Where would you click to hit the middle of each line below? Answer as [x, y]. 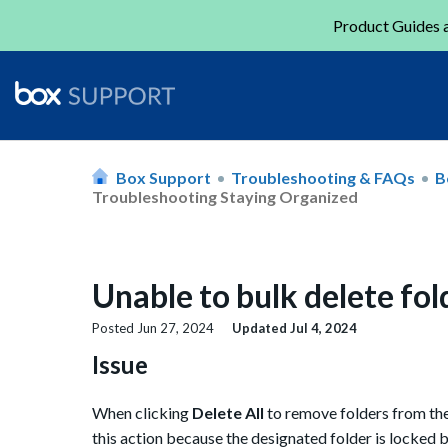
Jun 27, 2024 [175, 328]
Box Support [163, 177]
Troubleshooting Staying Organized [225, 196]
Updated [261, 328]
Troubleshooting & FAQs [323, 177]
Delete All [228, 413]
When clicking [142, 413]
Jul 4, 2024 [323, 328]
